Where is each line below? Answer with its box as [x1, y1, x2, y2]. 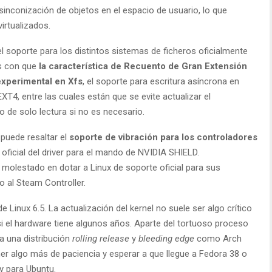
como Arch [194, 233, 242, 244]
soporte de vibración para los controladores [69, 131, 257, 143]
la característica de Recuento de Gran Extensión [39, 60, 247, 72]
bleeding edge [138, 233, 194, 244]
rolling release [72, 233, 129, 244]
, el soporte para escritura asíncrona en [83, 75, 239, 87]
